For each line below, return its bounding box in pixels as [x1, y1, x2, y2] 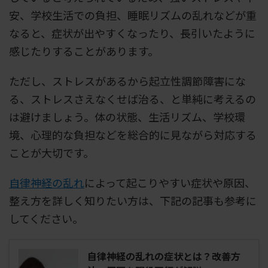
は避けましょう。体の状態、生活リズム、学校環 [9, 108, 245, 124]
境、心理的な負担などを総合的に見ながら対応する [9, 126, 257, 142]
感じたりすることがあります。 [9, 42, 159, 59]
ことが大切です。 [9, 144, 94, 160]
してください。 [9, 210, 83, 226]
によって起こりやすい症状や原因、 [84, 174, 255, 190]
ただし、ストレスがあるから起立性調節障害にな [9, 72, 246, 89]
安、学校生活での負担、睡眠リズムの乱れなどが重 [9, 7, 257, 23]
